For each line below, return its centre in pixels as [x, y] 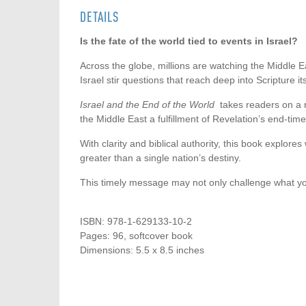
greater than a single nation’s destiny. [161, 158]
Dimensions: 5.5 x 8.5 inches [142, 250]
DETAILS [99, 17]
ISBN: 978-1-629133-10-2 [136, 222]
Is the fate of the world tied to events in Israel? [189, 41]
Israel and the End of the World [150, 105]
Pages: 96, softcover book [136, 236]
